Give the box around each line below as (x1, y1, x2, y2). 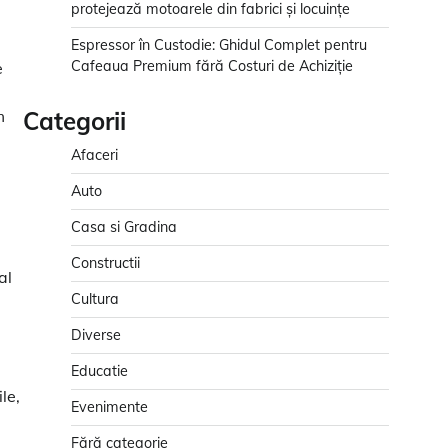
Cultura (71, 290, 119, 309)
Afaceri (71, 146, 118, 165)
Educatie (71, 362, 128, 381)
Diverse (71, 326, 121, 345)
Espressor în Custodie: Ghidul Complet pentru (71, 36, 367, 55)
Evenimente (71, 398, 148, 417)
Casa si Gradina (71, 218, 177, 237)
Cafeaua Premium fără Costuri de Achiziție (71, 57, 353, 76)
